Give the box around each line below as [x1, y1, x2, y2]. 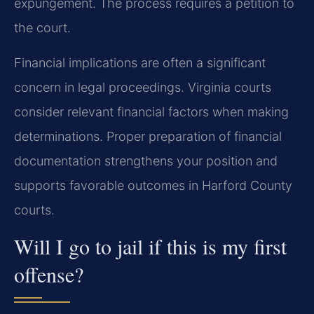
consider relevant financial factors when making [14, 104, 289, 119]
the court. [14, 20, 71, 36]
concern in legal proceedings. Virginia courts [14, 79, 271, 95]
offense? [14, 260, 83, 289]
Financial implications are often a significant [14, 55, 266, 70]
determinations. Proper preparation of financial [14, 128, 282, 144]
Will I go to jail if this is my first [14, 232, 287, 261]
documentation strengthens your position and [14, 153, 278, 168]
